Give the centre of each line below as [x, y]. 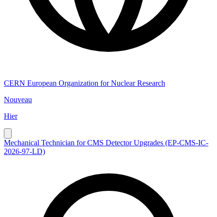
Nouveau [18, 99]
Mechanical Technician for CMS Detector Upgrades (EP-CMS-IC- [106, 142]
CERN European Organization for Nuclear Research [85, 83]
